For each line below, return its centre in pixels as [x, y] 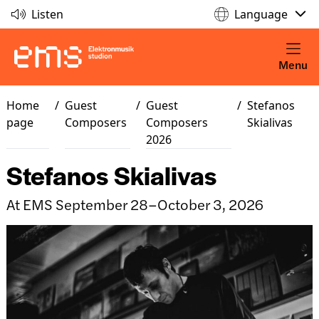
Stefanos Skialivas [111, 174]
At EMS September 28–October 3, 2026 [135, 204]
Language [261, 14]
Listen [47, 14]
